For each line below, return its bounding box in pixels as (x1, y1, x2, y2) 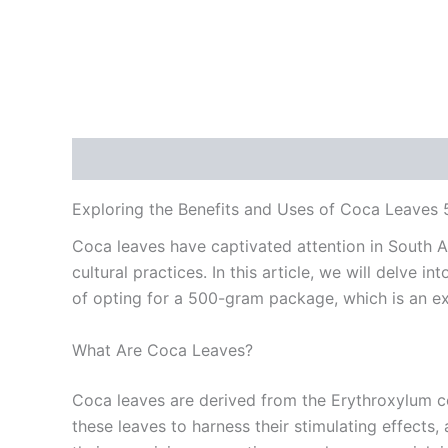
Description (72, 149, 163, 169)
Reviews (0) (184, 149, 280, 169)
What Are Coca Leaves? (72, 339, 253, 360)
